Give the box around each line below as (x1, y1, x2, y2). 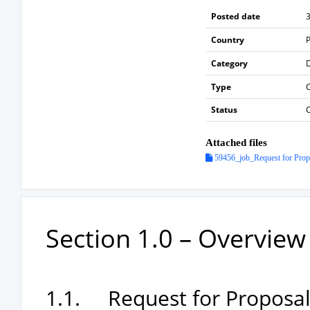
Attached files (205, 137, 267, 148)
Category (210, 57, 248, 69)
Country (210, 34, 244, 46)
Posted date (210, 10, 260, 22)
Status (210, 104, 237, 116)
